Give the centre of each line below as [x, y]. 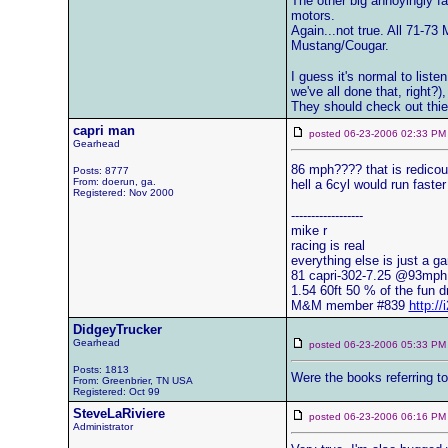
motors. [312, 15]
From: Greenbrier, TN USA [132, 380]
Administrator [102, 426]
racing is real [327, 245]
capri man [103, 130]
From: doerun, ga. [114, 181]
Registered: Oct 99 [116, 391]
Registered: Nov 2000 [123, 192]
